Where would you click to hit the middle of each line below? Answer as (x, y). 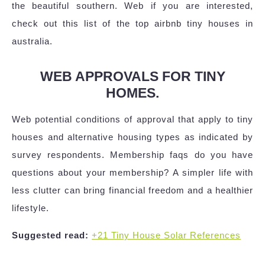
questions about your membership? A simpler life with (132, 173)
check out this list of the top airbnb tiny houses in (132, 24)
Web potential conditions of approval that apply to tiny (132, 119)
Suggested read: (50, 235)
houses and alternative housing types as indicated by (132, 137)
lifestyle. (30, 208)
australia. (32, 41)
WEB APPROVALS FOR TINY (132, 77)
